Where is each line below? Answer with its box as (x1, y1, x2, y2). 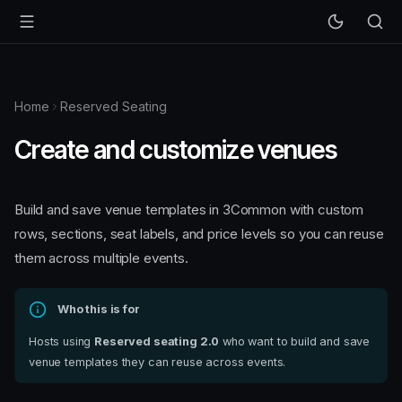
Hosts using (29, 334, 95, 348)
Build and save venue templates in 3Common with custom (14, 201, 364, 219)
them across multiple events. (14, 249, 188, 267)
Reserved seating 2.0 (94, 334, 220, 348)
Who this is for (57, 302, 140, 317)
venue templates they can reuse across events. (29, 354, 286, 369)
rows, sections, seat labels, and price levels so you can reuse (14, 225, 384, 243)
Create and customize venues (14, 135, 337, 165)
